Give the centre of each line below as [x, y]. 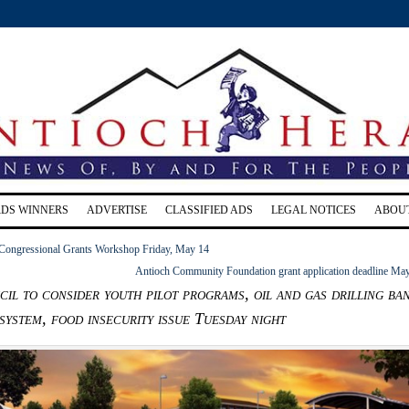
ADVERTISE [117, 210]
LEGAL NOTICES [314, 210]
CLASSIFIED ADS [209, 210]
